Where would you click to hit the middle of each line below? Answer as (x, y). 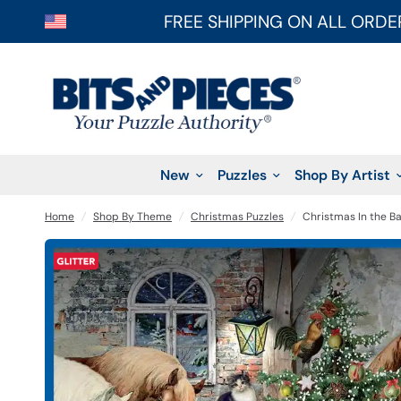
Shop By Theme (132, 217)
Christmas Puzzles (237, 217)
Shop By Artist (342, 175)
